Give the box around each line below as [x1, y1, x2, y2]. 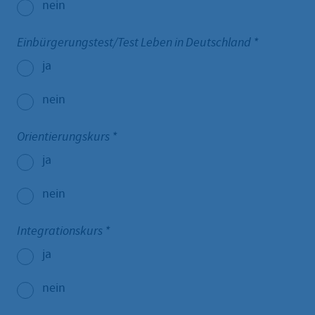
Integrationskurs [17, 223, 105, 239]
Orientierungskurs [17, 129, 112, 145]
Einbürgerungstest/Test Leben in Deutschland [17, 34, 253, 51]
